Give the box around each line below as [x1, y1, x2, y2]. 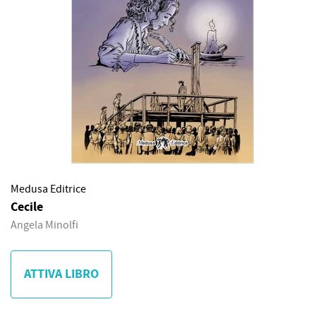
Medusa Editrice [11, 182, 86, 196]
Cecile [11, 198, 43, 216]
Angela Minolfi [11, 218, 78, 232]
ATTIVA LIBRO [24, 265, 99, 283]
